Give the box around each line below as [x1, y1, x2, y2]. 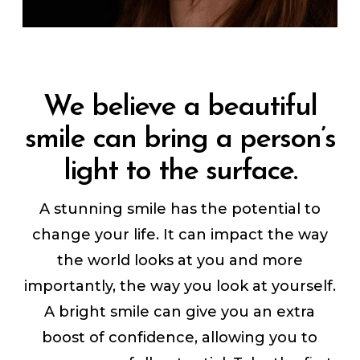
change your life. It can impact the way [31, 226, 328, 244]
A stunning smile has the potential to [39, 200, 321, 219]
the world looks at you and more [56, 252, 303, 270]
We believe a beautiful [43, 93, 317, 123]
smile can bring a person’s [24, 125, 335, 155]
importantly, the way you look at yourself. [23, 277, 336, 296]
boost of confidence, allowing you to [42, 329, 318, 347]
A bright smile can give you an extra [44, 303, 316, 321]
